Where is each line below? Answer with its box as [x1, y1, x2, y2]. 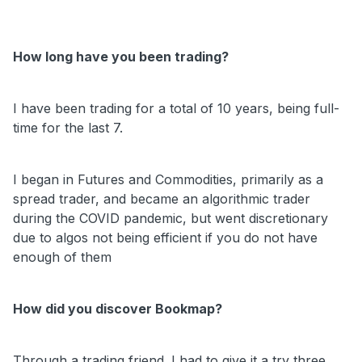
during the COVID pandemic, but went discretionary [13, 209, 328, 226]
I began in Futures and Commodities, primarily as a [13, 170, 323, 187]
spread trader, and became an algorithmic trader [13, 190, 310, 207]
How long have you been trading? [13, 48, 229, 65]
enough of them [13, 248, 116, 265]
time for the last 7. [13, 119, 123, 136]
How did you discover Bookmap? [13, 300, 222, 317]
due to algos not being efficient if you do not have [13, 229, 318, 246]
